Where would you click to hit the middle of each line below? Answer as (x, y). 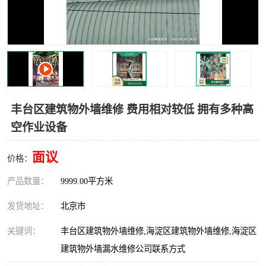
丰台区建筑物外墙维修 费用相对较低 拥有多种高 (132, 110)
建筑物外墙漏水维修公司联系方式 (123, 249)
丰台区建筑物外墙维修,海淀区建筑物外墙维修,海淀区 (159, 231)
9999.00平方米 (87, 181)
